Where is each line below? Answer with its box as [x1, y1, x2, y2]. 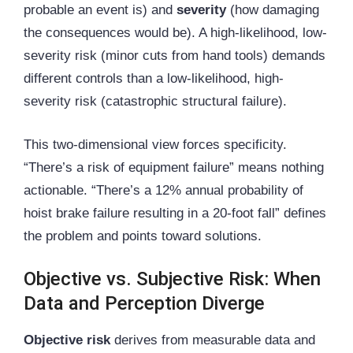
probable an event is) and [24, 2, 176, 18]
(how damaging [226, 2, 319, 18]
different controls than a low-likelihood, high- [24, 71, 284, 87]
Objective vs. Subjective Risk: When [24, 268, 321, 291]
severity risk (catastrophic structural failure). [24, 94, 287, 110]
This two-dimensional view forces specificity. [24, 136, 287, 152]
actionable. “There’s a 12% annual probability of [24, 182, 303, 198]
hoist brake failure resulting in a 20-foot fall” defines [24, 205, 326, 221]
